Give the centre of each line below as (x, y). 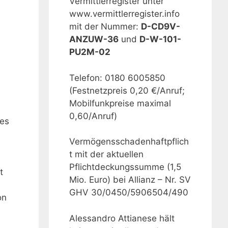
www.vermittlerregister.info (124, 14)
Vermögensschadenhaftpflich (129, 142)
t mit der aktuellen (106, 154)
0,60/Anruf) (93, 116)
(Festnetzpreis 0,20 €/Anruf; (127, 90)
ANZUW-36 (94, 39)
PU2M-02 (90, 52)
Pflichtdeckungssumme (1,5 (125, 167)
